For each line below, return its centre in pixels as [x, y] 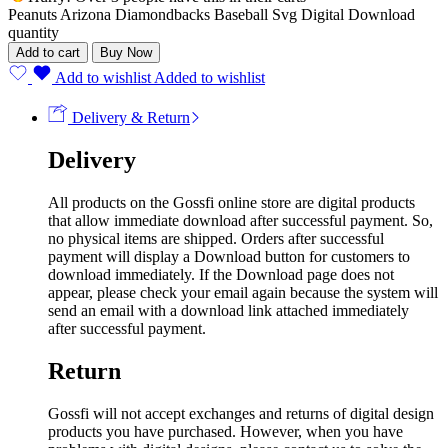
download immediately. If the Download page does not [221, 274]
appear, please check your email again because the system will [243, 292]
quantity [33, 32]
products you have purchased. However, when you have [225, 431]
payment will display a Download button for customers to [229, 256]
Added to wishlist [209, 77]
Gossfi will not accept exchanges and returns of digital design [241, 413]
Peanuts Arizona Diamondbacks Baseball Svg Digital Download [211, 14]
